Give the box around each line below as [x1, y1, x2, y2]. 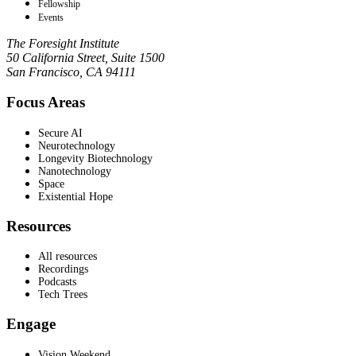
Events [38, 11, 64, 23]
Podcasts [38, 276, 76, 288]
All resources [38, 250, 97, 263]
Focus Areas [6, 94, 85, 111]
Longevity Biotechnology [38, 153, 153, 164]
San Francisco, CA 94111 [6, 64, 136, 79]
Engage [6, 315, 56, 333]
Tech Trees [38, 288, 87, 301]
